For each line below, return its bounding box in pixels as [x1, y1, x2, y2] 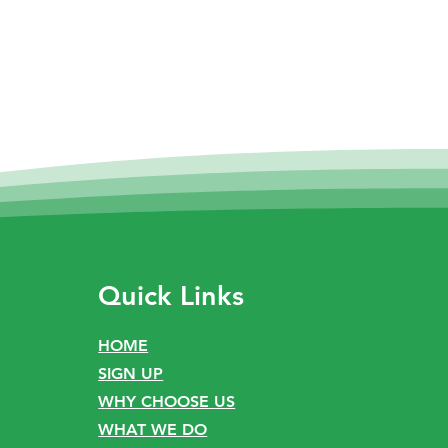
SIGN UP [98, 364, 164, 383]
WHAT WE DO [98, 420, 208, 439]
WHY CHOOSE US [98, 392, 236, 411]
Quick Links [98, 279, 245, 312]
